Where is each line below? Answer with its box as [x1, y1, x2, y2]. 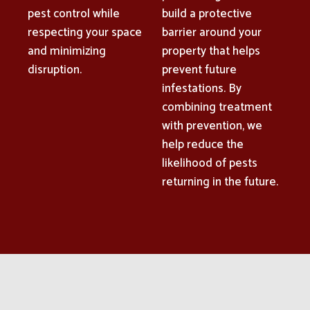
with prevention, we [162, 116, 262, 136]
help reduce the [162, 134, 244, 154]
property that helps [162, 41, 260, 61]
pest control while [28, 3, 120, 24]
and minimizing [28, 41, 106, 61]
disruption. [28, 60, 82, 80]
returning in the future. [162, 172, 278, 192]
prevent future [162, 60, 237, 80]
